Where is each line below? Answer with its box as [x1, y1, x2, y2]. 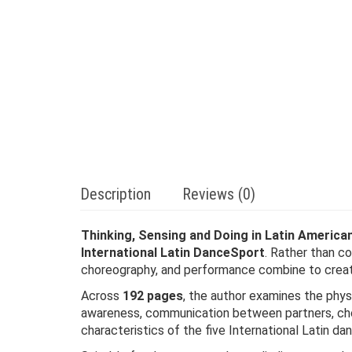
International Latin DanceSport [81, 245, 265, 260]
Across [81, 288, 123, 303]
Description [80, 185, 151, 203]
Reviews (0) [182, 185, 255, 203]
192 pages [123, 288, 183, 303]
